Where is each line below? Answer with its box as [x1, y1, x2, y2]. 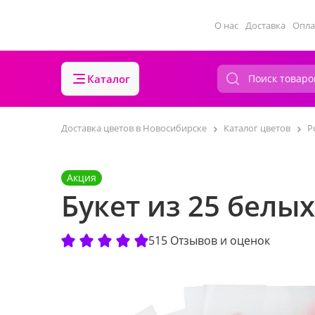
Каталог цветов [224, 122, 290, 134]
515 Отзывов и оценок [148, 233, 270, 249]
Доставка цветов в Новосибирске [61, 122, 207, 134]
